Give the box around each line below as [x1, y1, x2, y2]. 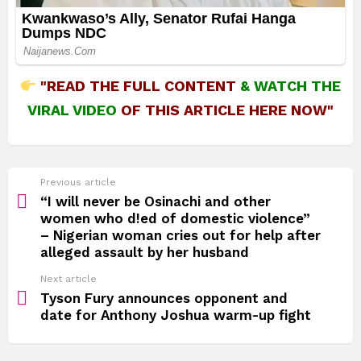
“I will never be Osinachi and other [40, 193, 271, 210]
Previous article [40, 176, 116, 189]
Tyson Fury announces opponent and [40, 290, 288, 307]
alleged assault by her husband [40, 244, 249, 261]
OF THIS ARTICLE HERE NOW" [121, 102, 334, 119]
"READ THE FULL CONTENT [40, 77, 237, 95]
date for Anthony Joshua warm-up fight [40, 307, 311, 324]
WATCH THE [254, 77, 342, 95]
